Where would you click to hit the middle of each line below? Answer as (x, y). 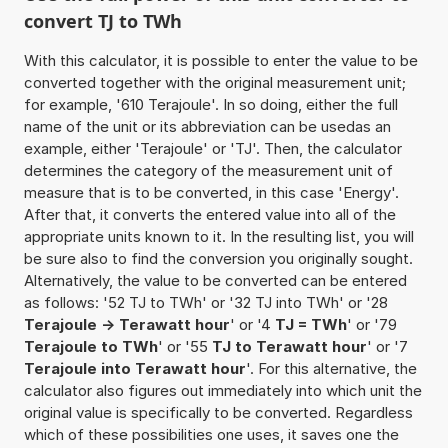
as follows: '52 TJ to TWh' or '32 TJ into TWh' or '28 (205, 302)
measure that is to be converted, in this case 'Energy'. (211, 192)
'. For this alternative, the (331, 368)
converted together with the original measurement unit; (214, 82)
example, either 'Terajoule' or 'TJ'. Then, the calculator (212, 148)
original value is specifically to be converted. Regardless (218, 412)
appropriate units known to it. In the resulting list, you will (218, 236)
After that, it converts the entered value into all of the (209, 214)
